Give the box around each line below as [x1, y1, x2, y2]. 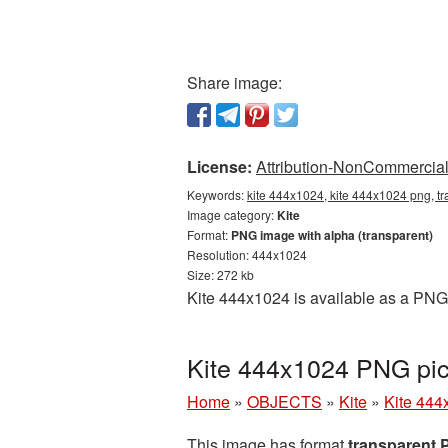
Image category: [187, 206, 277, 223]
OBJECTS [247, 390, 322, 413]
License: [187, 155, 252, 178]
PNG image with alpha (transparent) [231, 226, 433, 244]
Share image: [187, 71, 282, 94]
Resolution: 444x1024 [187, 246, 307, 263]
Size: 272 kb [187, 266, 254, 283]
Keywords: [187, 186, 247, 203]
